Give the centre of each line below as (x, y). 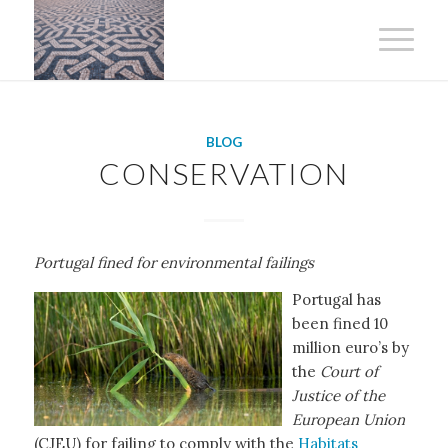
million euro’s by (350, 347)
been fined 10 (339, 323)
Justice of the (338, 395)
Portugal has (336, 299)
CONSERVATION (223, 173)
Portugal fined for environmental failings (173, 262)
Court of (348, 371)
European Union (348, 419)
